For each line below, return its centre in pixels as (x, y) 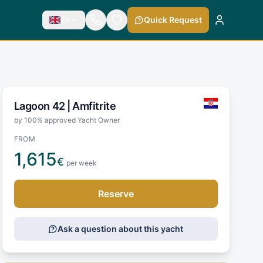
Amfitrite (94, 106)
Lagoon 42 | (43, 106)
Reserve (116, 193)
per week (81, 163)
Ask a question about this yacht (121, 228)
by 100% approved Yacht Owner (67, 120)
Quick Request (173, 20)
